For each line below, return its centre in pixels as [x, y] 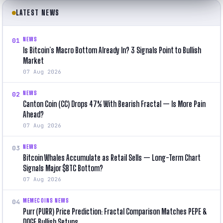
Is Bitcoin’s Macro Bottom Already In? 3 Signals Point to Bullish [112, 50]
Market [33, 60]
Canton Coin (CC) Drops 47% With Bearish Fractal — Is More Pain [114, 104]
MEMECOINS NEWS [46, 200]
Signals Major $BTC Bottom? [63, 168]
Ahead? [33, 114]
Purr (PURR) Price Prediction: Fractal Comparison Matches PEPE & [115, 211]
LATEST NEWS [38, 12]
